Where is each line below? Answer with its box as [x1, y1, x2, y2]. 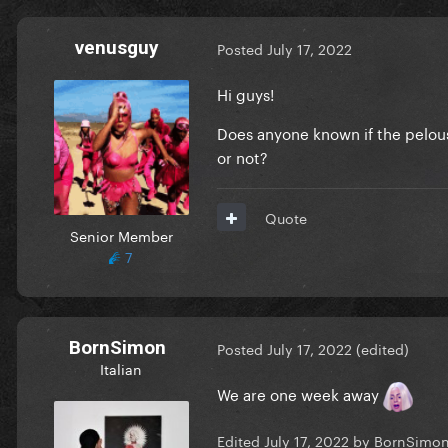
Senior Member [69, 223, 173, 246]
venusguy [75, 35, 159, 59]
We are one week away [217, 380, 383, 405]
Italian [100, 356, 142, 379]
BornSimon [68, 335, 166, 359]
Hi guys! [217, 80, 274, 105]
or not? [217, 143, 268, 168]
